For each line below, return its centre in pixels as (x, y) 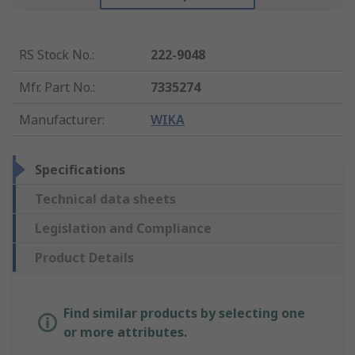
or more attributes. (125, 332)
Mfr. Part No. (56, 88)
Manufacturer (61, 120)
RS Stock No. (55, 55)
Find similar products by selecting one (184, 313)
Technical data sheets (105, 199)
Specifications (80, 170)
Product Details (84, 258)
